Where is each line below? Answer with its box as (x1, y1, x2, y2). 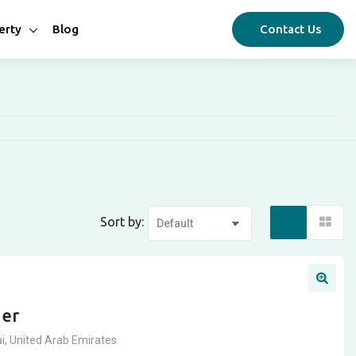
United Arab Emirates (10, 333, 117, 346)
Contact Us (260, 22, 321, 36)
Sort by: (100, 215, 144, 229)
